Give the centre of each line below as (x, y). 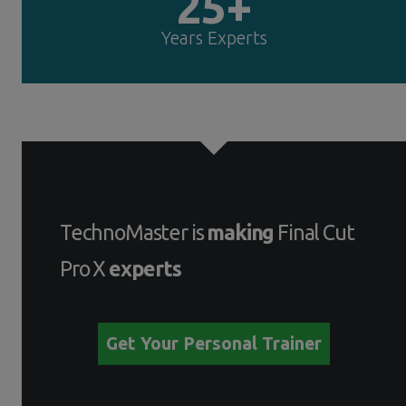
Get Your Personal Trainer (214, 343)
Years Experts (214, 37)
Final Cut (314, 232)
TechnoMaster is (134, 232)
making (241, 232)
